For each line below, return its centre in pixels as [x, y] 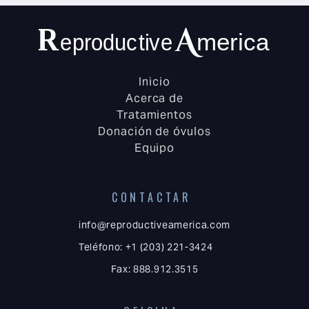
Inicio [154, 82]
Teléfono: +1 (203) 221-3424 [146, 247]
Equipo [154, 148]
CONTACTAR [152, 197]
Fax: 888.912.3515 [154, 269]
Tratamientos [154, 115]
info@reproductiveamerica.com [154, 225]
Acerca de [154, 99]
